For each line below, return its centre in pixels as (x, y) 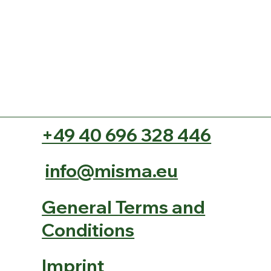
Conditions (88, 229)
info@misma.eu (112, 171)
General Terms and (124, 206)
